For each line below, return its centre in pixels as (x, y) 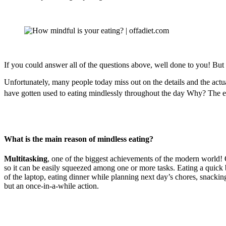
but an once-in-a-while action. (51, 186)
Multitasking (26, 159)
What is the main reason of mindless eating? (79, 139)
